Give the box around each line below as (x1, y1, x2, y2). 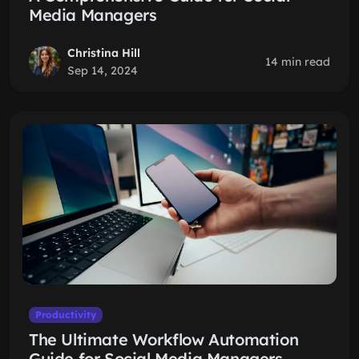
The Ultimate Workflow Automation (29, 329, 299, 349)
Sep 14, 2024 (67, 63, 138, 78)
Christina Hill (67, 46, 140, 60)
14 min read (265, 54, 330, 69)
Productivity (34, 309, 96, 321)
